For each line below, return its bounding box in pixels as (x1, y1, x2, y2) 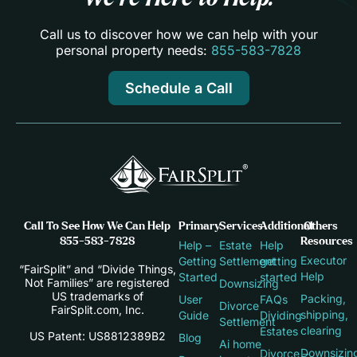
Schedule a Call (124, 80, 233, 97)
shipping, (300, 307, 348, 321)
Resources (300, 235, 353, 247)
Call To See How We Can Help (24, 220, 171, 232)
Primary (178, 220, 221, 232)
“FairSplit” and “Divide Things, (18, 261, 176, 276)
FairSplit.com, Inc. (50, 302, 144, 316)
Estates (260, 324, 298, 338)
